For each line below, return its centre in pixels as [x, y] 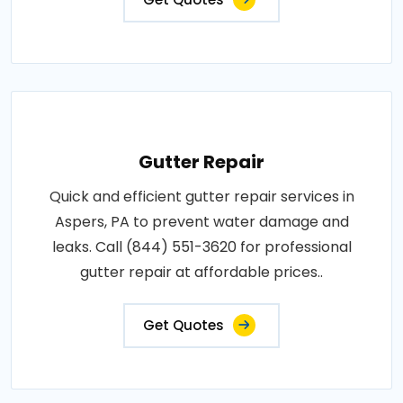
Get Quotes [184, 325]
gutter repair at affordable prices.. [201, 272]
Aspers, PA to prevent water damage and [201, 221]
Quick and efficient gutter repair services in [201, 196]
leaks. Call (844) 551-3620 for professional [201, 246]
